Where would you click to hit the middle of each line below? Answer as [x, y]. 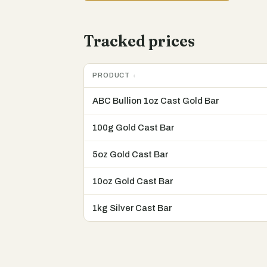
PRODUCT [111, 75]
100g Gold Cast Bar [133, 128]
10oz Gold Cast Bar [133, 181]
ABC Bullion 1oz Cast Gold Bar [156, 101]
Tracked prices [139, 41]
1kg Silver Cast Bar [132, 208]
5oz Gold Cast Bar [130, 155]
